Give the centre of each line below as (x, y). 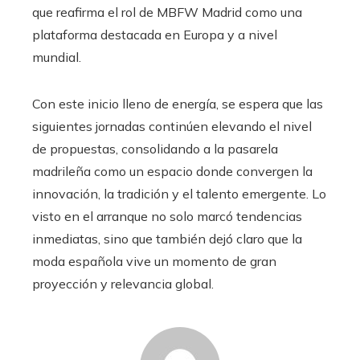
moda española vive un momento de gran (154, 262)
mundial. (57, 57)
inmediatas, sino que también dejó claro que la (167, 239)
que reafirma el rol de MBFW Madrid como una (167, 12)
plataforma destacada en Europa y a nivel (155, 35)
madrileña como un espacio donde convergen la (172, 172)
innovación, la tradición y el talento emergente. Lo (179, 194)
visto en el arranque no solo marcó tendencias (167, 217)
